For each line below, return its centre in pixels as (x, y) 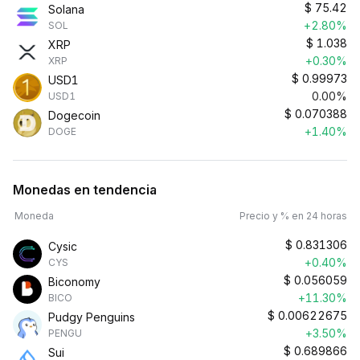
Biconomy (74, 282)
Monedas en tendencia (85, 190)
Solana (66, 9)
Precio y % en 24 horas (293, 216)
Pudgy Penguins (92, 317)
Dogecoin (74, 115)
